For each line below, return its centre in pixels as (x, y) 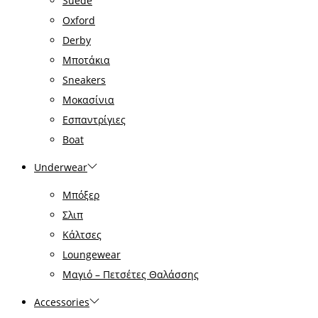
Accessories (62, 302)
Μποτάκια (86, 60)
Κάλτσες (82, 234)
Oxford (79, 20)
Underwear (61, 167)
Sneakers (84, 79)
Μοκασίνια (88, 99)
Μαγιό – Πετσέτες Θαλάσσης (131, 274)
